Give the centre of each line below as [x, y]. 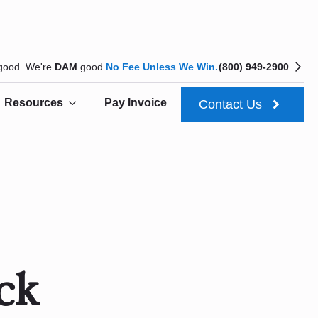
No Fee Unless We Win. [162, 66]
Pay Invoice [136, 103]
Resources [34, 103]
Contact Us [230, 104]
